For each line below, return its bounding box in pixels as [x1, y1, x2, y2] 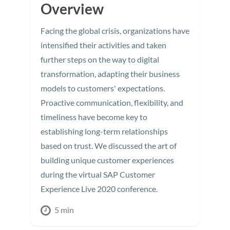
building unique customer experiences [41, 155, 174, 165]
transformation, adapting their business [41, 69, 180, 79]
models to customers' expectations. [41, 83, 165, 93]
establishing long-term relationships [41, 126, 168, 137]
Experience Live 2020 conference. [41, 184, 158, 194]
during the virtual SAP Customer [41, 169, 155, 180]
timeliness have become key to [41, 112, 147, 122]
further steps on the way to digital [41, 54, 159, 65]
